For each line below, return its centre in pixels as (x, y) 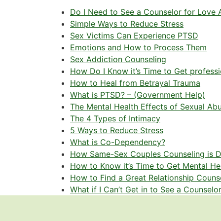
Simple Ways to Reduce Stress (127, 24)
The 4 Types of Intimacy (115, 119)
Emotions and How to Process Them (138, 48)
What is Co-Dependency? (118, 142)
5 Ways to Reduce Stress (117, 130)
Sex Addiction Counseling (118, 59)
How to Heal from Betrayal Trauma (135, 83)
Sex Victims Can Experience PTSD (134, 36)
